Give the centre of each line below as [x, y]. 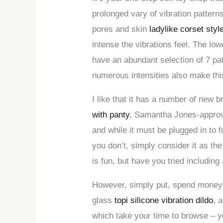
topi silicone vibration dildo [164, 200]
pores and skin [121, 29]
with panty [111, 114]
